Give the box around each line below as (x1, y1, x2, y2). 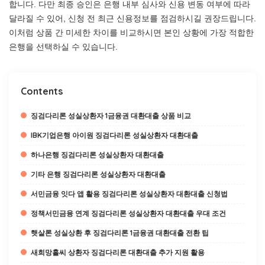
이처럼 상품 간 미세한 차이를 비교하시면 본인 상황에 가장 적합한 (9, 28, 254, 37)
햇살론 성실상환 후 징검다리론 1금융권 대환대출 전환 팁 (31, 228, 209, 237)
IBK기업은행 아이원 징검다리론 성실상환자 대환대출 (31, 131, 198, 140)
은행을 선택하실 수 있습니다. (9, 42, 118, 51)
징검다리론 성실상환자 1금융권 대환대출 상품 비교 (31, 111, 191, 120)
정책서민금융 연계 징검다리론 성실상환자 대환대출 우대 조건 (31, 209, 226, 218)
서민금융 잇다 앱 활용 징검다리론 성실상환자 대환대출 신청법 (31, 189, 228, 198)
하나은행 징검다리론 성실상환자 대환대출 (31, 150, 164, 159)
